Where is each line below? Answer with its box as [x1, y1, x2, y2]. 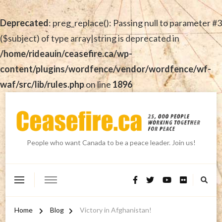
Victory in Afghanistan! [80, 206, 152, 215]
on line [84, 79, 112, 90]
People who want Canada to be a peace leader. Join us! [26, 138, 196, 147]
